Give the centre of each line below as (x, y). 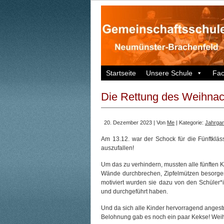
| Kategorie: (190, 122)
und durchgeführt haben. (134, 191)
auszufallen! (117, 148)
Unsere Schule (169, 73)
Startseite (121, 73)
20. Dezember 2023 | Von (135, 122)
